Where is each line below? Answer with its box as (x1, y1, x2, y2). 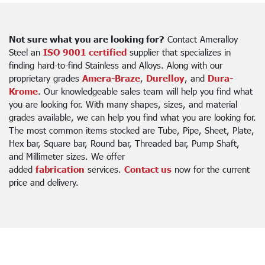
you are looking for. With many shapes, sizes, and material (9, 98, 237, 109)
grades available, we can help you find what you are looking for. (9, 111, 256, 122)
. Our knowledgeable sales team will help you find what (38, 85, 253, 96)
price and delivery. (9, 176, 79, 188)
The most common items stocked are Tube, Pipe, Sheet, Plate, (9, 124, 254, 135)
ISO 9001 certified (43, 46, 127, 57)
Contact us (124, 163, 172, 174)
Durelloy (146, 72, 185, 83)
